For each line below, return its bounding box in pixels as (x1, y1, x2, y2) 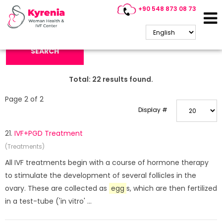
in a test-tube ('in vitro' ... (5, 196, 92, 206)
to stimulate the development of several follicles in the (5, 170, 196, 180)
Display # (138, 106, 167, 114)
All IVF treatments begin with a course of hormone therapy (5, 158, 209, 167)
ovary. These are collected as (5, 183, 109, 193)
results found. (101, 74, 153, 84)
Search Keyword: (5, 11, 55, 20)
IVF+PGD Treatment (14, 128, 83, 138)
